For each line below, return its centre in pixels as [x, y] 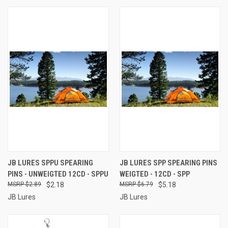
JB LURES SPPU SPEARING [50, 163]
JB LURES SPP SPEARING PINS [168, 163]
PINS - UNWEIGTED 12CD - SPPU [58, 174]
